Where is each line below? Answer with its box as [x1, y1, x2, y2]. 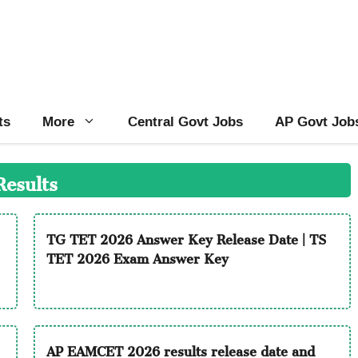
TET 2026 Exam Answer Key [46, 238, 229, 272]
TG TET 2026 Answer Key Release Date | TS [46, 219, 326, 253]
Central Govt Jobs [128, 108, 243, 134]
